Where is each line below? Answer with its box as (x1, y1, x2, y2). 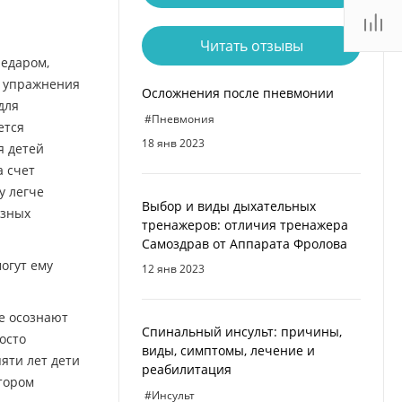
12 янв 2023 (142, 261, 205, 276)
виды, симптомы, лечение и (142, 342, 315, 359)
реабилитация (142, 361, 232, 378)
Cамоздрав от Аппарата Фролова (142, 235, 347, 252)
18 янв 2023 (142, 135, 205, 151)
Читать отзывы (199, 36, 303, 56)
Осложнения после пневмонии (142, 84, 334, 101)
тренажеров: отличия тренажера (142, 216, 348, 233)
